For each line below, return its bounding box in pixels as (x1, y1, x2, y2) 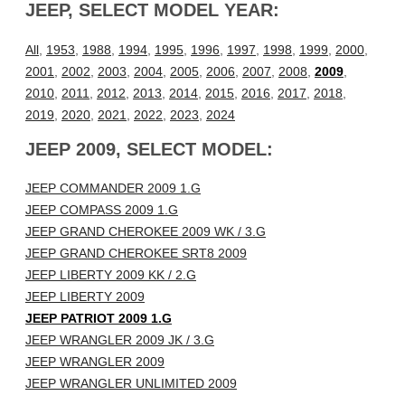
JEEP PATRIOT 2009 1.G (25, 311, 172, 326)
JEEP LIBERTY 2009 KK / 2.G (25, 268, 196, 283)
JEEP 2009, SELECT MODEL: (25, 138, 273, 159)
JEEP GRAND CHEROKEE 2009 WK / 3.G (25, 224, 266, 240)
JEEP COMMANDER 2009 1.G (25, 181, 201, 196)
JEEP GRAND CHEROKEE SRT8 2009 (25, 246, 247, 261)
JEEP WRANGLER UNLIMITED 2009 (25, 376, 237, 391)
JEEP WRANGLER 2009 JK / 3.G (25, 333, 214, 348)
